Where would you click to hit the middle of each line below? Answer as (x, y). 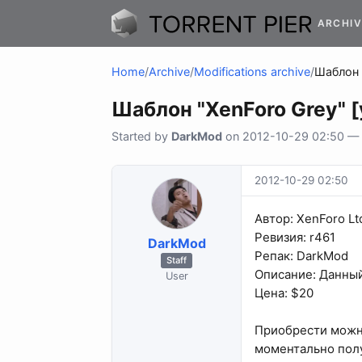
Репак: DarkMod (301, 256)
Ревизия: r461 (295, 238)
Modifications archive (252, 72)
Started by (141, 137)
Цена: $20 (284, 293)
